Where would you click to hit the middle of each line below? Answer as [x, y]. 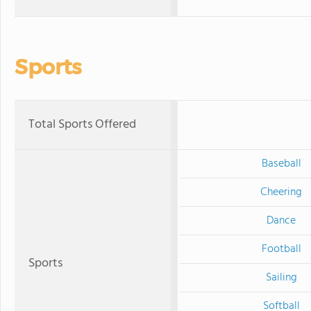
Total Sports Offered [82, 125]
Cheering [281, 192]
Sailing [281, 278]
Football [281, 249]
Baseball [281, 164]
